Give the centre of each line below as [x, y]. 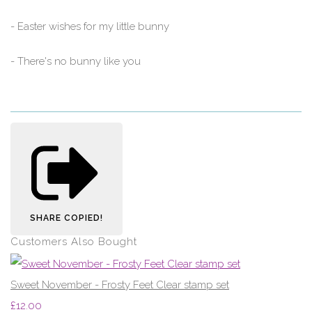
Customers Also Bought [74, 242]
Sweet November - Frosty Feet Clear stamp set [120, 284]
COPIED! [84, 218]
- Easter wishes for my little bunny [90, 26]
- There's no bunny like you [76, 61]
